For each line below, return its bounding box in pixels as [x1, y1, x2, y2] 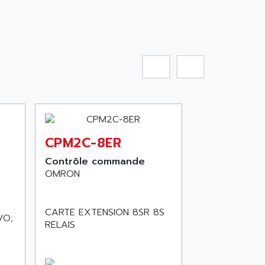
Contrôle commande [44, 154, 145, 169]
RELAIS [44, 217, 75, 232]
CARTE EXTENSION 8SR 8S [44, 205, 164, 219]
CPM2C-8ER [44, 133, 122, 153]
